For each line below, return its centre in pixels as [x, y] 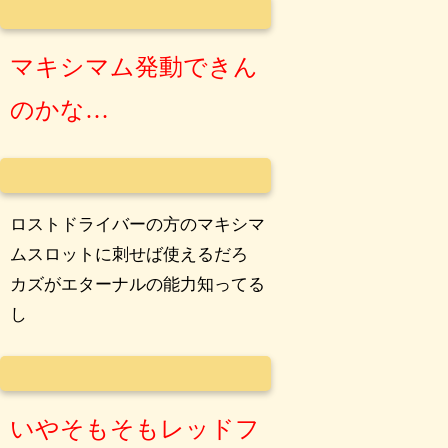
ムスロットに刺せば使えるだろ [129, 254]
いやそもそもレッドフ [135, 428]
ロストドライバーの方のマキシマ [138, 224]
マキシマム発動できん [134, 67]
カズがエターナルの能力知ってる [138, 284]
